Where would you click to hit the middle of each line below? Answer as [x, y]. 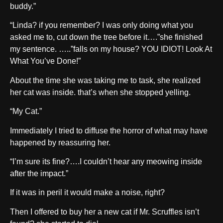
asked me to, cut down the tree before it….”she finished [106, 37]
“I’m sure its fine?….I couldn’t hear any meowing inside [106, 161]
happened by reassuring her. [60, 142]
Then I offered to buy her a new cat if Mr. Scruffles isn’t [105, 212]
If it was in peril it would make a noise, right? [87, 193]
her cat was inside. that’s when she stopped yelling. [100, 92]
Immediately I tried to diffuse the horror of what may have [109, 130]
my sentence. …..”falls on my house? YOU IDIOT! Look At [111, 49]
